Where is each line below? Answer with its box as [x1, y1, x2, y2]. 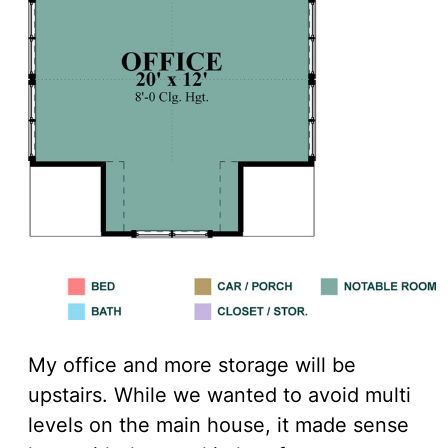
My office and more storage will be [28, 353, 356, 378]
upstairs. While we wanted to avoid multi [28, 383, 411, 408]
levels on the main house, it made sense [28, 413, 409, 438]
